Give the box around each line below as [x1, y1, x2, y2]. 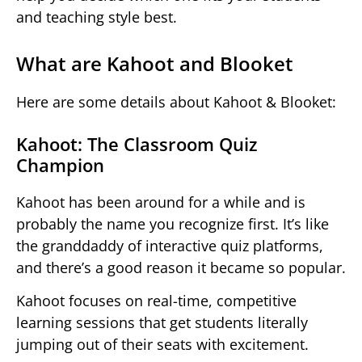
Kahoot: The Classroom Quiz [16, 132, 258, 157]
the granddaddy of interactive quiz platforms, [16, 236, 323, 256]
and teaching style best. [16, 7, 177, 27]
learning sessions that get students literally [16, 313, 308, 333]
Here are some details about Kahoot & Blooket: [16, 92, 336, 112]
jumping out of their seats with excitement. [16, 335, 309, 355]
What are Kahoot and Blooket [16, 50, 293, 78]
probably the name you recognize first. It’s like [16, 214, 329, 234]
